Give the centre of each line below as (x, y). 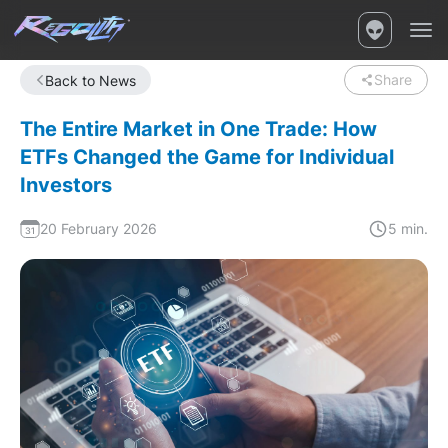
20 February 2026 (98, 228)
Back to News (90, 80)
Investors (66, 185)
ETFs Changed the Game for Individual (207, 157)
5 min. (408, 228)
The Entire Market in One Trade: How (198, 129)
